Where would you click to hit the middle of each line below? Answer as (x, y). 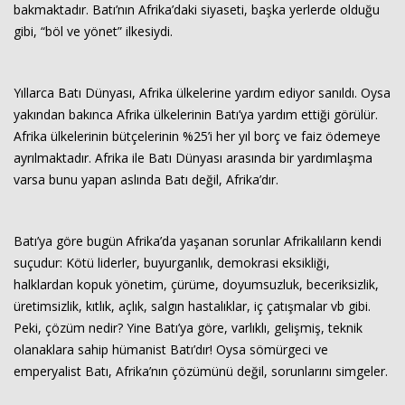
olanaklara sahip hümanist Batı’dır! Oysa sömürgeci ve (171, 349)
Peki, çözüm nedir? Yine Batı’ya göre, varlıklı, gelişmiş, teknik (188, 328)
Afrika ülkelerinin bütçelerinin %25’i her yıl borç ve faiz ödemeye (197, 136)
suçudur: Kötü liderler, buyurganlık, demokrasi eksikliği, (172, 263)
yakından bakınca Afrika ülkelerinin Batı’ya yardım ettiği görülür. (196, 114)
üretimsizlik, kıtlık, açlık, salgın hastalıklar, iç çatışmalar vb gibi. (192, 306)
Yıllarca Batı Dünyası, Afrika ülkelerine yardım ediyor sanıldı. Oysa (202, 93)
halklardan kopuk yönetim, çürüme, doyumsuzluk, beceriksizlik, (196, 284)
